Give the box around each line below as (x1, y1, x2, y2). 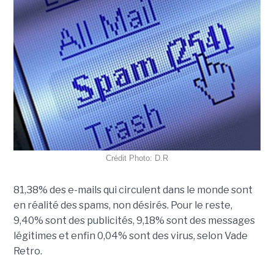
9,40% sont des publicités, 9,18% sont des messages (13, 215, 255, 227)
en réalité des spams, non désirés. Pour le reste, (13, 199, 232, 212)
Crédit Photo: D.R (106, 154, 168, 163)
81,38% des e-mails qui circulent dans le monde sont (13, 184, 253, 196)
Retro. (13, 245, 42, 257)
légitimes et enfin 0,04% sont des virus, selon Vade (13, 230, 248, 242)
